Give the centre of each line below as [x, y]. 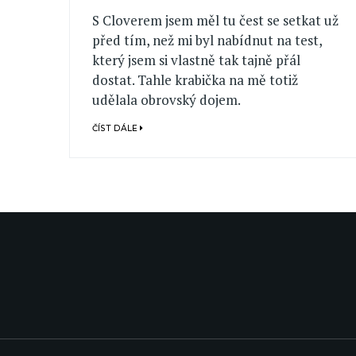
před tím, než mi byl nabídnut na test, [207, 41]
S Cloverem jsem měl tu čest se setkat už [216, 21]
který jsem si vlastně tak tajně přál [197, 60]
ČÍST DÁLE [116, 129]
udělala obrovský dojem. [167, 100]
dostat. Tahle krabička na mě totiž [195, 80]
